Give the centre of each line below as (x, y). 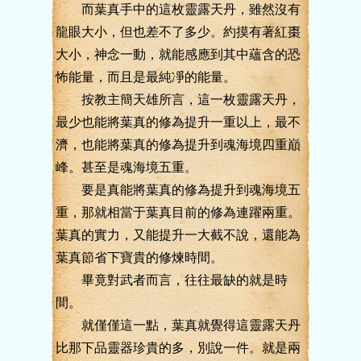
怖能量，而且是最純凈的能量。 (146, 77)
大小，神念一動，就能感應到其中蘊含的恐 (178, 54)
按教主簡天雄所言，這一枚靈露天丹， (178, 100)
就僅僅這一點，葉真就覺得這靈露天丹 (178, 325)
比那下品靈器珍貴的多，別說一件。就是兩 (178, 348)
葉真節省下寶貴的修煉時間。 (139, 257)
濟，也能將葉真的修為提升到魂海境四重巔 (178, 145)
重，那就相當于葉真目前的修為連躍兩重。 (178, 212)
